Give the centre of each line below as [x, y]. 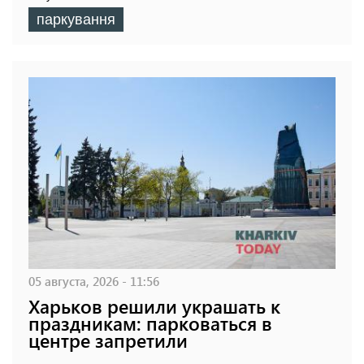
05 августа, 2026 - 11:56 [94, 281]
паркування [76, 20]
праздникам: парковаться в [150, 323]
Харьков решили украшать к [154, 306]
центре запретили [108, 340]
